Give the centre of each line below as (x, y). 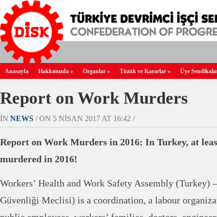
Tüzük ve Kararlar (143, 71)
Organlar (94, 71)
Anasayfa (17, 71)
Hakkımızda (54, 71)
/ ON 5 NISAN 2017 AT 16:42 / (84, 118)
